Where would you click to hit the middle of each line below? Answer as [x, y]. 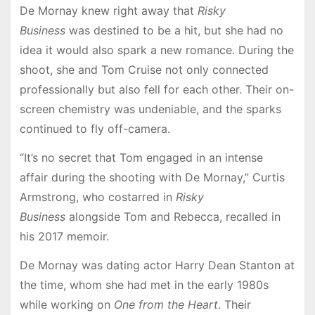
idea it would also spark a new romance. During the [156, 50]
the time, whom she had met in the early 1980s [144, 284]
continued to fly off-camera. [95, 129]
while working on [66, 304]
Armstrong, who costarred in [97, 197]
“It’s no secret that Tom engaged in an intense [141, 158]
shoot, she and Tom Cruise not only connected [144, 70]
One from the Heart [166, 304]
